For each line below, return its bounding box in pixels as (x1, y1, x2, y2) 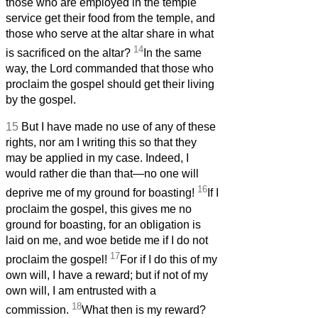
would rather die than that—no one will (6, 168, 199, 180)
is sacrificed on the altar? (6, 47, 133, 60)
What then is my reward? (82, 304, 206, 317)
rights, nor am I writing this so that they (6, 136, 197, 149)
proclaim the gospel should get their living (6, 78, 214, 91)
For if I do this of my (120, 253, 217, 266)
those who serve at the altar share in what (6, 28, 214, 40)
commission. (6, 304, 72, 317)
